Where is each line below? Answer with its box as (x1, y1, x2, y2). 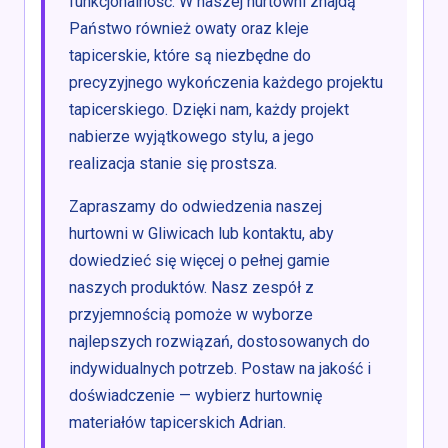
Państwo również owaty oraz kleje (69, 19, 309, 39)
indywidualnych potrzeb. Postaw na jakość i (69, 359, 371, 379)
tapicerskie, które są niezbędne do (69, 46, 311, 66)
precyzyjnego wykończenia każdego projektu (69, 73, 383, 93)
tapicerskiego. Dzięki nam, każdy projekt (69, 100, 349, 120)
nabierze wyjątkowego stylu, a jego (69, 127, 314, 147)
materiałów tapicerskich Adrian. (69, 413, 286, 433)
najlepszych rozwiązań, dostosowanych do (69, 332, 370, 352)
